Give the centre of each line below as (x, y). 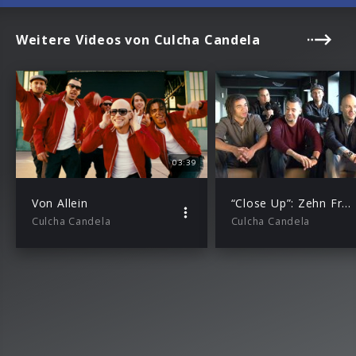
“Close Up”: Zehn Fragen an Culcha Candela (346, 203)
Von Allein (60, 203)
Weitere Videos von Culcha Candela (138, 39)
